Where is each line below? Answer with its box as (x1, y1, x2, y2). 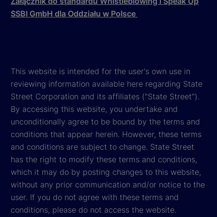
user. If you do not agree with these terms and (11, 192, 179, 202)
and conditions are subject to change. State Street (11, 141, 194, 152)
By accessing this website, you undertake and (11, 104, 178, 114)
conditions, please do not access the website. (11, 204, 176, 215)
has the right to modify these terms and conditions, (11, 154, 197, 164)
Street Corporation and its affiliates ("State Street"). (11, 91, 200, 101)
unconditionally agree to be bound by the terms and (11, 116, 200, 126)
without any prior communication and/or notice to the (11, 179, 205, 189)
